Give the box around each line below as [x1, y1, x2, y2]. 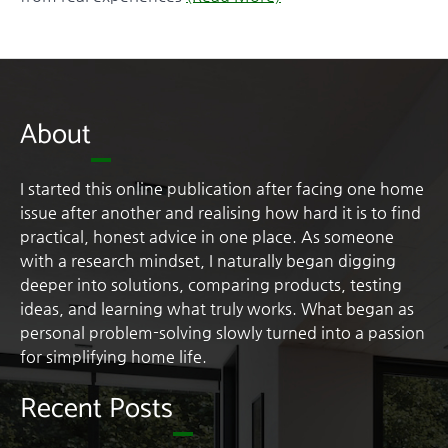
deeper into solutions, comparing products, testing [20, 275, 402, 295]
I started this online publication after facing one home [20, 179, 424, 199]
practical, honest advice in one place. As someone [20, 227, 394, 247]
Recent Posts [20, 386, 173, 433]
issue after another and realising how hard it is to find [20, 203, 421, 223]
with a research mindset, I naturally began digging [20, 251, 396, 271]
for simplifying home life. [20, 347, 207, 367]
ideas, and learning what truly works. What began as [20, 299, 414, 319]
